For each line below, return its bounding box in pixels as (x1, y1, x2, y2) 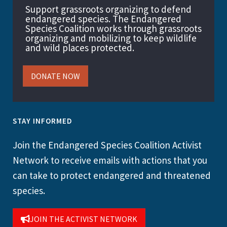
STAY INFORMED (13, 116, 72, 126)
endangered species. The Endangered (25, 12, 181, 25)
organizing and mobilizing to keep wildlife (25, 31, 197, 44)
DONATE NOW (31, 70, 80, 81)
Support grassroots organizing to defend (25, 3, 192, 15)
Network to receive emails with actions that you (13, 154, 207, 166)
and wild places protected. (25, 41, 134, 54)
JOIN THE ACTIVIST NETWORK (30, 213, 137, 224)
